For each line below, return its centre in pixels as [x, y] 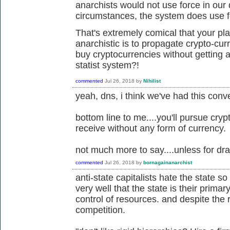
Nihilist [152, 81]
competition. [100, 210]
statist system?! [107, 65]
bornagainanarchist [168, 162]
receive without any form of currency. [151, 128]
